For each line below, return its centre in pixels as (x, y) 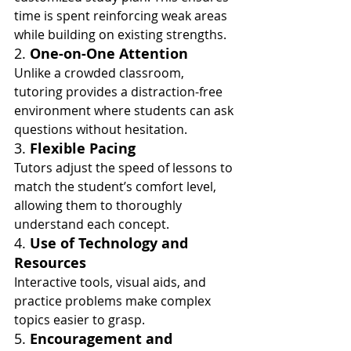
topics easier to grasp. (80, 320)
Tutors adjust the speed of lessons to (125, 168)
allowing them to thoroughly (100, 205)
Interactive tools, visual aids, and (112, 282)
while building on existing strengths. (120, 34)
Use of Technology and (111, 243)
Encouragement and (103, 339)
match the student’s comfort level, (117, 186)
